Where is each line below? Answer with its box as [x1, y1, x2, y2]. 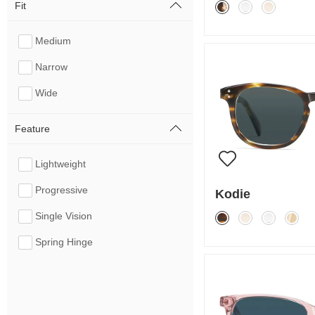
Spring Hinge [35, 236, 93, 247]
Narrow [35, 61, 67, 72]
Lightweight [35, 158, 86, 169]
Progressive [35, 184, 88, 195]
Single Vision [35, 210, 92, 221]
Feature [15, 123, 50, 134]
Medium [35, 35, 71, 46]
